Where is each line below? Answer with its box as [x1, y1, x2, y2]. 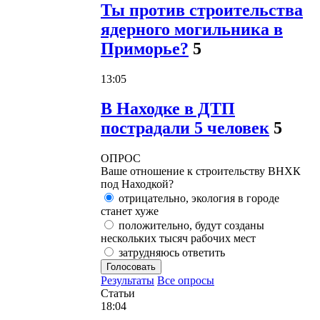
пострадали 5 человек [101, 119, 269, 138]
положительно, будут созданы [116, 219, 264, 232]
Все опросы [157, 274, 214, 287]
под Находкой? [101, 178, 174, 191]
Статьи [101, 287, 135, 300]
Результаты [101, 274, 154, 287]
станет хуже [101, 205, 159, 218]
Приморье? [101, 39, 189, 58]
